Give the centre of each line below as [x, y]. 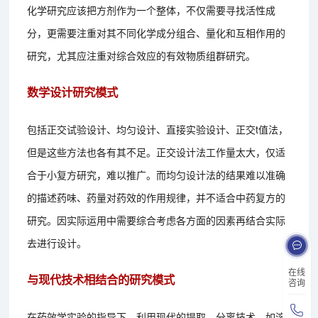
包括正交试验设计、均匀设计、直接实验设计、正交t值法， [158, 129]
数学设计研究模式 [73, 92]
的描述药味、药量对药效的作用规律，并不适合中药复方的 [157, 197]
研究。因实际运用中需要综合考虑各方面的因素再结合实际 [157, 220]
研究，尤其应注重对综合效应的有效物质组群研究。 [142, 55]
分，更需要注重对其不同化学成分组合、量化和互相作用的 [157, 32]
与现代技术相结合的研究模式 [101, 279]
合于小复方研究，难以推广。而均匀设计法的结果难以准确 [157, 174]
